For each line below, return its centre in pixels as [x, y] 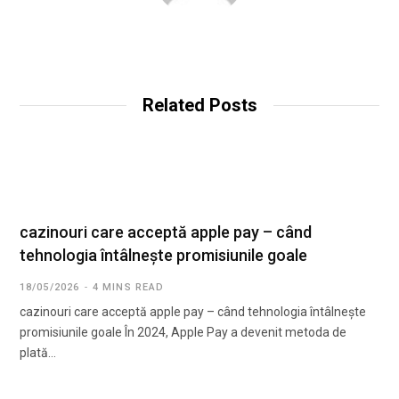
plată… [38, 353]
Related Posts [199, 106]
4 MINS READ [129, 288]
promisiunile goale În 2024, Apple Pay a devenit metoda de [183, 333]
